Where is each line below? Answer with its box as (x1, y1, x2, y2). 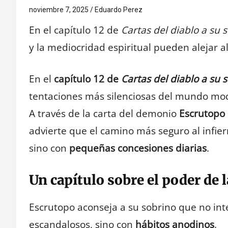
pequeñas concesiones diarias (69, 141, 207, 155)
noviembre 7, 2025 (29, 5, 89, 14)
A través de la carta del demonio (29, 107, 179, 121)
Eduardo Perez (95, 5, 142, 14)
